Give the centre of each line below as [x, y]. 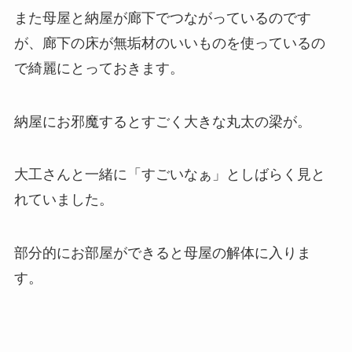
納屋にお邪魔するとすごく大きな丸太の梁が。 [162, 121]
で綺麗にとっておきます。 [99, 68]
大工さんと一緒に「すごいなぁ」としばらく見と [169, 175]
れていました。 [63, 200]
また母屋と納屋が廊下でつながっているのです [162, 18]
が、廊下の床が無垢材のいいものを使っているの [169, 43]
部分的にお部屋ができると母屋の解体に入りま [162, 253]
